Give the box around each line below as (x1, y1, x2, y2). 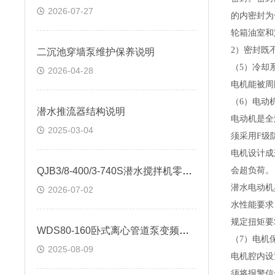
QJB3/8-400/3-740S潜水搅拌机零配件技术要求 (182, 166, 192, 176)
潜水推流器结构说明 (37, 106, 125, 117)
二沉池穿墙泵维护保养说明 (37, 47, 155, 57)
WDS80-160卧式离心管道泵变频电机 (179, 225, 189, 236)
